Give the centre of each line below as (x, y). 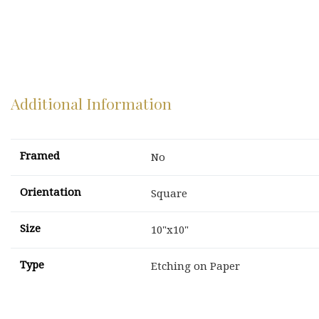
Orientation (50, 192)
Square (169, 193)
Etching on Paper (195, 266)
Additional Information (91, 103)
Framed (40, 156)
